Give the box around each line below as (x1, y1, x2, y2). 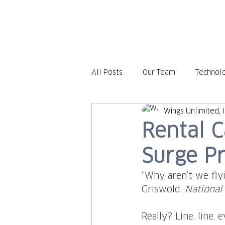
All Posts (91, 69, 123, 76)
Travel (111, 109, 134, 117)
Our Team (143, 69, 175, 76)
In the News (154, 109, 196, 117)
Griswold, (142, 185, 185, 194)
